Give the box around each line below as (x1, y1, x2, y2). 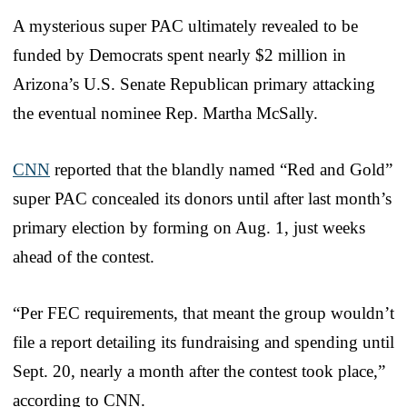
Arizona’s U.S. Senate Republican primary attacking (13, 74, 375, 94)
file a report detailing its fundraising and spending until (13, 332, 394, 352)
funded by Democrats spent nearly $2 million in (13, 45, 346, 65)
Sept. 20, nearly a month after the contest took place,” (13, 361, 385, 381)
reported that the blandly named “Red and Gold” (50, 159, 392, 179)
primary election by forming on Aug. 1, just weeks (13, 217, 365, 237)
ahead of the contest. (13, 246, 154, 266)
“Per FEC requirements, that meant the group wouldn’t (13, 303, 394, 323)
